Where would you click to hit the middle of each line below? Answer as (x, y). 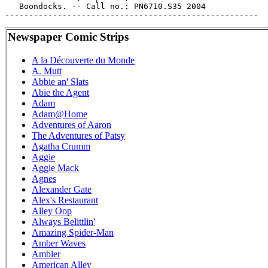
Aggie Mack (55, 167)
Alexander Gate (62, 189)
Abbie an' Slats (60, 81)
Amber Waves (59, 243)
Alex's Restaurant (65, 200)
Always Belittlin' (63, 221)
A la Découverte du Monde (83, 60)
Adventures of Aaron (71, 124)
